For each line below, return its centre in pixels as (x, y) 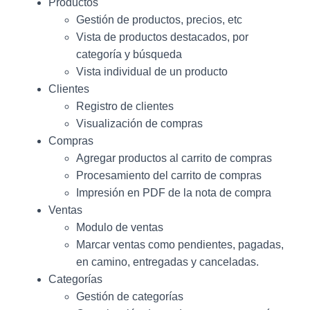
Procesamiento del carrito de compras (169, 175)
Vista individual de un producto (152, 72)
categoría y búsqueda (129, 54)
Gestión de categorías (130, 297)
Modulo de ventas (120, 227)
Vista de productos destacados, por (162, 37)
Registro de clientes (125, 106)
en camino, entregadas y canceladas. (167, 262)
